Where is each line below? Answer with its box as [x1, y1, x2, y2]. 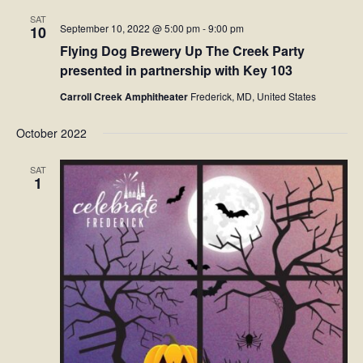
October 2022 [15, 125, 87, 142]
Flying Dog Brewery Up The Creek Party [59, 41, 305, 61]
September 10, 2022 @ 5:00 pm [59, 21, 200, 36]
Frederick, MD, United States [190, 89, 316, 104]
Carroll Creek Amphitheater [59, 89, 190, 105]
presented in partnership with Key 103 [59, 61, 293, 80]
